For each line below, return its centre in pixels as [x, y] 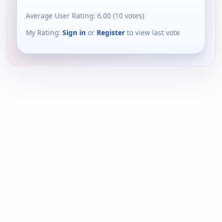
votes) [134, 16]
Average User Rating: [61, 16]
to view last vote [152, 33]
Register [111, 33]
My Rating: [44, 33]
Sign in [74, 33]
